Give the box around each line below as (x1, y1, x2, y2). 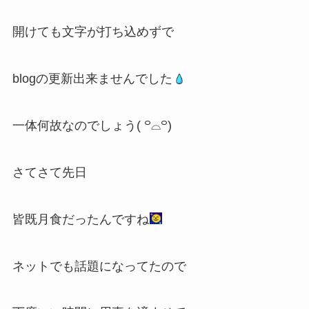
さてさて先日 (12, 165, 87, 179)
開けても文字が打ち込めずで (12, 25, 174, 39)
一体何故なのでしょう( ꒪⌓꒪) (12, 119, 172, 133)
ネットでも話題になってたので (12, 259, 186, 273)
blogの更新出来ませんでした (12, 72, 172, 86)
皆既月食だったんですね (12, 212, 149, 226)
